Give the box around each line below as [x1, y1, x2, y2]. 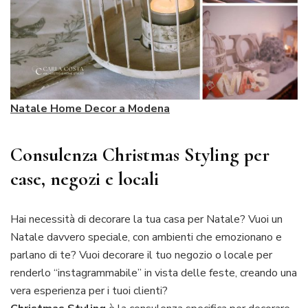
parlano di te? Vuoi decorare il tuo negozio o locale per [10, 247, 272, 263]
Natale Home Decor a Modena [10, 100, 170, 116]
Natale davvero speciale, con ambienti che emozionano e [10, 229, 282, 245]
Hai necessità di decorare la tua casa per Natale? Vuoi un [10, 211, 283, 227]
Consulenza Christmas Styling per [10, 142, 269, 166]
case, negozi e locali [10, 166, 159, 190]
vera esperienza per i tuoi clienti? [10, 283, 168, 298]
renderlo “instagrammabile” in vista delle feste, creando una [10, 265, 297, 280]
